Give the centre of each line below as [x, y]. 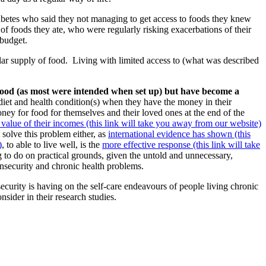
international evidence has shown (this [179, 134]
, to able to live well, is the [52, 145]
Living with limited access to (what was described [166, 61]
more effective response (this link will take [181, 145]
